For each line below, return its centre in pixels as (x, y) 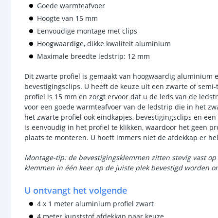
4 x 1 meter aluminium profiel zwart (95, 204)
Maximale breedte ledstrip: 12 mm (93, 56)
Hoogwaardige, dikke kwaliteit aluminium (104, 44)
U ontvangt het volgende (76, 190)
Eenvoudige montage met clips (87, 31)
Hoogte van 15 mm (67, 18)
